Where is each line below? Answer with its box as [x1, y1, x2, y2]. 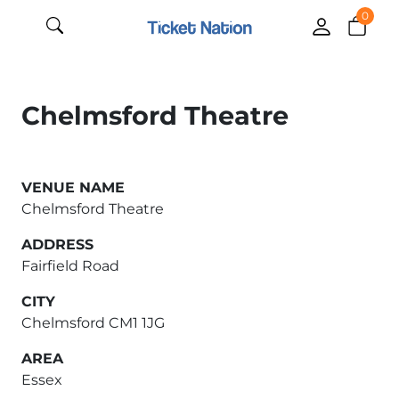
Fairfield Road [21, 257, 119, 274]
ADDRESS [21, 236, 94, 253]
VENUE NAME [21, 179, 125, 196]
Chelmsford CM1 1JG [21, 314, 165, 331]
